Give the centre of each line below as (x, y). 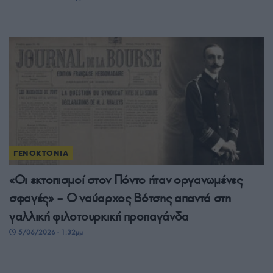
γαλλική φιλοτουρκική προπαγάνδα (99, 217)
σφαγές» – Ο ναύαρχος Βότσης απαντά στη (120, 198)
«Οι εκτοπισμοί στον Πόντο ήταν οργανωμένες (126, 180)
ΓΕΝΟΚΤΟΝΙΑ (41, 154)
